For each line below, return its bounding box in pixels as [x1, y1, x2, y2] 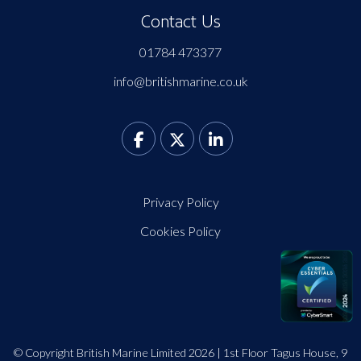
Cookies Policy [140, 222, 221, 239]
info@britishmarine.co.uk [113, 73, 248, 89]
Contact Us [140, 11, 221, 31]
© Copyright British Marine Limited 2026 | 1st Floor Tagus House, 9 [14, 345, 347, 359]
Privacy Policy [142, 193, 219, 210]
